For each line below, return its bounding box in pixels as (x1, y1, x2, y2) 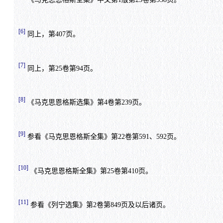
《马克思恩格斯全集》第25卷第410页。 (28, 167, 152, 175)
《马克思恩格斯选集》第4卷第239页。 (25, 99, 146, 107)
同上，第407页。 (25, 30, 80, 38)
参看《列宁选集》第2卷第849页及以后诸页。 (28, 201, 170, 209)
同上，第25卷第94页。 (25, 64, 97, 72)
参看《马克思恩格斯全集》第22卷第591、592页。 (25, 132, 181, 140)
